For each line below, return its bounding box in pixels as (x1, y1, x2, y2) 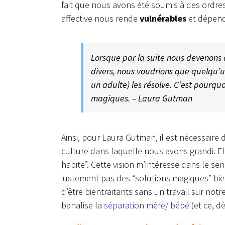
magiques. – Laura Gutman (91, 92, 192, 104)
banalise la (61, 199, 104, 211)
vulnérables (140, 13, 186, 25)
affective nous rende (61, 13, 140, 25)
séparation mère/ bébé (104, 199, 189, 211)
